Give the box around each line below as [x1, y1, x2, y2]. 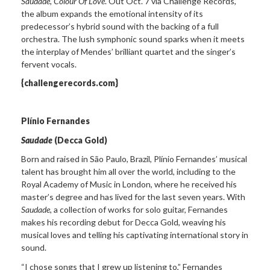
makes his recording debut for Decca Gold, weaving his [21, 217, 226, 228]
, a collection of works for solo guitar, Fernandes [50, 204, 228, 215]
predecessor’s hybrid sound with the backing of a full [21, 20, 219, 31]
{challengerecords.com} [21, 78, 118, 89]
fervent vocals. [21, 58, 77, 69]
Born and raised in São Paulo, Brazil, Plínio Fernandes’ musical [21, 154, 247, 165]
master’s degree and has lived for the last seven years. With [21, 192, 245, 202]
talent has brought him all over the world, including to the [21, 166, 236, 177]
